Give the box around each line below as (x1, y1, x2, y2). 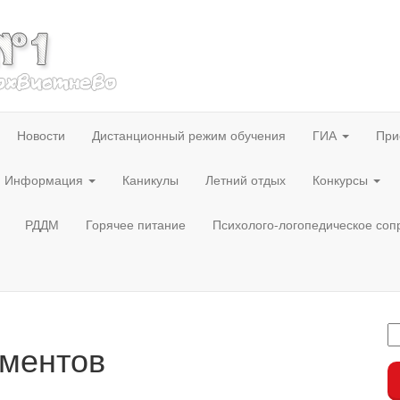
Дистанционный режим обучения (92, 126, 286, 144)
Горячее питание (86, 215, 186, 233)
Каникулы (122, 171, 179, 188)
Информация (4, 171, 87, 188)
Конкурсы (312, 171, 371, 188)
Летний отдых (205, 171, 286, 188)
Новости (17, 126, 65, 144)
